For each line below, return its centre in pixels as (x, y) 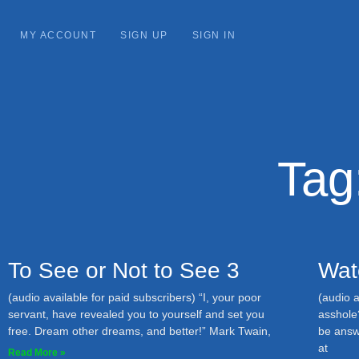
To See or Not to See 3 (124, 270)
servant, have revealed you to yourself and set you (136, 314)
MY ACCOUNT (58, 35)
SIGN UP (144, 35)
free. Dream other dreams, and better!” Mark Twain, (139, 331)
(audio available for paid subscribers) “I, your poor (135, 297)
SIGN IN (214, 35)
